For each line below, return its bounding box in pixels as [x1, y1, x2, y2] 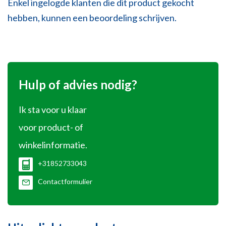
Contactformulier [38, 177, 92, 186]
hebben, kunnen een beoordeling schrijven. [8, 12, 177, 24]
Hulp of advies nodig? [19, 77, 137, 92]
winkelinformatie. [19, 139, 87, 151]
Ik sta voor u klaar [19, 104, 87, 116]
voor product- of [19, 122, 83, 133]
